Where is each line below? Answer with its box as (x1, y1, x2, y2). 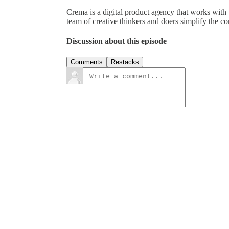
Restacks (111, 58, 139, 66)
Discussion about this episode (66, 37, 167, 46)
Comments (71, 58, 103, 66)
